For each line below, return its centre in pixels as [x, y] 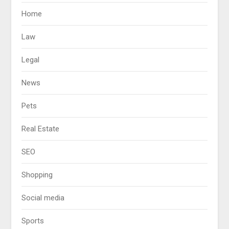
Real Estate [41, 129]
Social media [43, 198]
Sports [33, 221]
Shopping [37, 175]
